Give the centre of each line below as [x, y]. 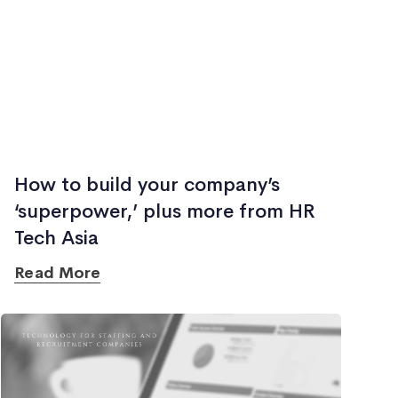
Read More [58, 273]
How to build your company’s [147, 185]
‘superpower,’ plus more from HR [165, 211]
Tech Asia [57, 238]
